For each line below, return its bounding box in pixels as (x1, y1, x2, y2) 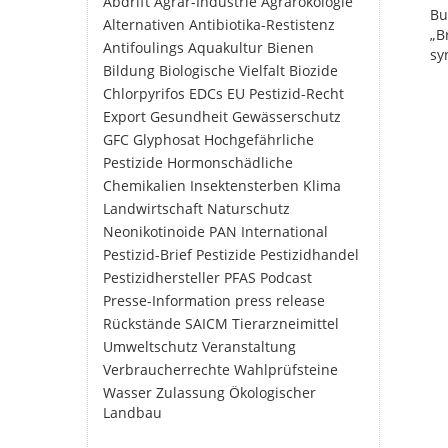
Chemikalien (103, 176, 186, 195)
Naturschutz (207, 199, 290, 218)
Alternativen (103, 15, 185, 34)
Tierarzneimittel (232, 314, 339, 333)
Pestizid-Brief (103, 245, 192, 264)
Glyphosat (133, 130, 200, 149)
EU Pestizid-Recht (227, 84, 344, 103)
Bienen (267, 38, 314, 57)
